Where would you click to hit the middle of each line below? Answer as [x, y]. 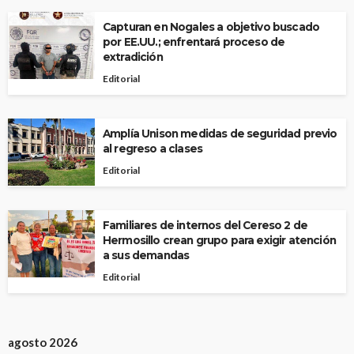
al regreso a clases [153, 149]
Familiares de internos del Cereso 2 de [205, 226]
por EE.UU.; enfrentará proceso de [194, 42]
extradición [133, 57]
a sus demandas [146, 256]
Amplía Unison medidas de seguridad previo [220, 134]
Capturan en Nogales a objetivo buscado [211, 27]
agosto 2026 [43, 343]
